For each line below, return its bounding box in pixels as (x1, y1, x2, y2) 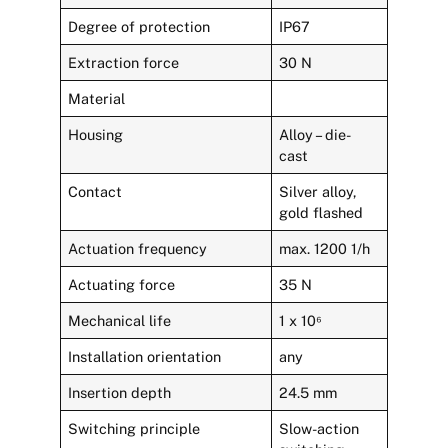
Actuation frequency (68, 239, 208, 257)
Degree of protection (68, 17, 211, 35)
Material (68, 89, 126, 107)
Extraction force (68, 53, 180, 71)
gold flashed (279, 203, 364, 221)
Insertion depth (68, 383, 172, 401)
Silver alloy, (279, 182, 357, 200)
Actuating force (68, 275, 176, 293)
